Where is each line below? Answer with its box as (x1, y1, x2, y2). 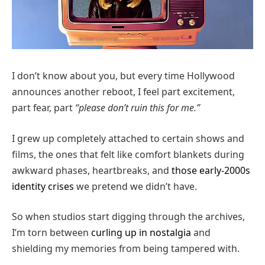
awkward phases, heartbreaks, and (12, 163, 172, 177)
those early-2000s (172, 163, 250, 177)
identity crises (12, 179, 74, 193)
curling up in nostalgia (91, 226, 191, 240)
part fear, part (12, 101, 75, 115)
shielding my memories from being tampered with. (12, 242, 240, 256)
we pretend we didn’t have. (74, 179, 197, 193)
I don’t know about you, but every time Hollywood (12, 69, 235, 83)
